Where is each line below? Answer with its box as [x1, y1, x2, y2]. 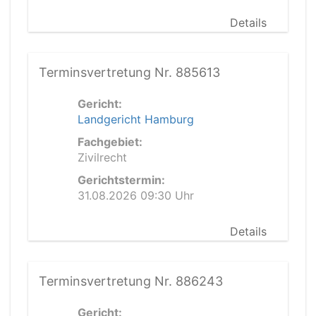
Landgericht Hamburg [78, 112, 194, 126]
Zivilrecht [78, 150, 127, 164]
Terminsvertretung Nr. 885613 [39, 65, 220, 80]
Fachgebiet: [78, 135, 142, 149]
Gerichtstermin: [78, 173, 165, 187]
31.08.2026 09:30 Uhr [78, 188, 194, 202]
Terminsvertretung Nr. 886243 [39, 274, 223, 288]
